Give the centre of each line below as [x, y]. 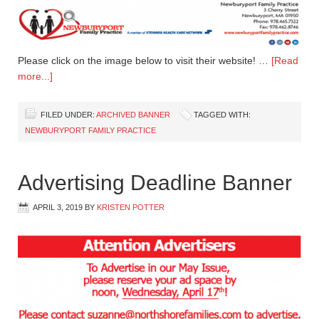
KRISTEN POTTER [131, 207]
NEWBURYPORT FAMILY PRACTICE [90, 130]
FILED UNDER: [68, 114]
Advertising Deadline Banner [155, 182]
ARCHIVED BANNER [133, 114]
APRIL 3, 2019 [58, 207]
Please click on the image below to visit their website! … [145, 60]
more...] [35, 76]
